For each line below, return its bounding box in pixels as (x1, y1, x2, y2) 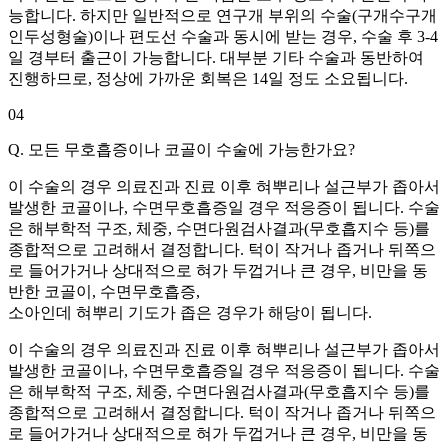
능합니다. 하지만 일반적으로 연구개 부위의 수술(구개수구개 (8, 7, 437, 24)
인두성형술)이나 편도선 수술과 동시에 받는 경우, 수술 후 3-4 (8, 28, 438, 45)
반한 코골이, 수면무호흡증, (8, 283, 200, 300)
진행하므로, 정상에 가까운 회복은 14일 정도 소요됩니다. (8, 70, 408, 87)
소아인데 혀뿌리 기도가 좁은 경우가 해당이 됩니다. (8, 304, 372, 321)
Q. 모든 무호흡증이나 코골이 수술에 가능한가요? (8, 141, 355, 158)
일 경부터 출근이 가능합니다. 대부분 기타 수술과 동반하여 (8, 49, 424, 66)
